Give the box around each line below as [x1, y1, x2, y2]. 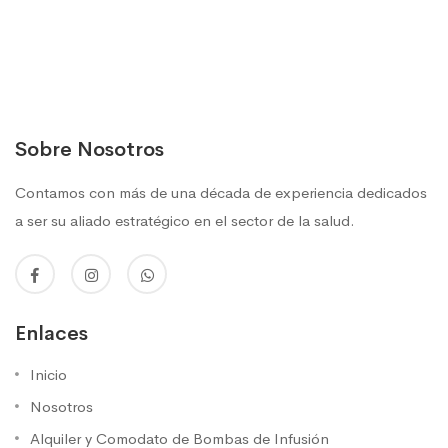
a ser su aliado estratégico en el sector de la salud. [15, 210, 355, 230]
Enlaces [15, 320, 88, 346]
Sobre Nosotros [15, 136, 164, 162]
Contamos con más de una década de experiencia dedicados [15, 182, 427, 202]
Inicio [30, 364, 67, 384]
